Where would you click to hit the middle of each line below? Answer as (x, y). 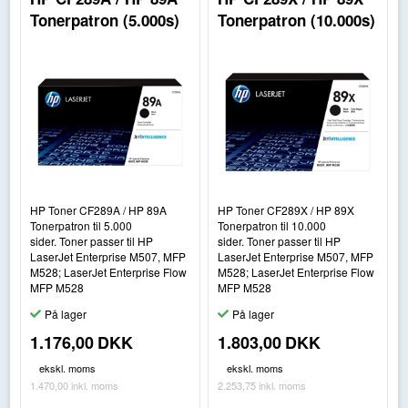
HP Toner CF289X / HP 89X (286, 209)
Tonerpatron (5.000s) (104, 20)
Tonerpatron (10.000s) (297, 20)
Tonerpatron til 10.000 (272, 225)
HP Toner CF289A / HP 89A (98, 209)
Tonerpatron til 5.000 (81, 225)
